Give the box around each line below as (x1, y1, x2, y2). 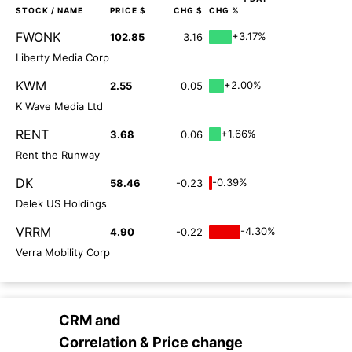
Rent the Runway (16, 148, 100, 162)
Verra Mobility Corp (16, 246, 110, 259)
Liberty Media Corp (16, 51, 109, 64)
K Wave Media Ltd (16, 100, 103, 113)
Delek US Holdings (16, 197, 107, 211)
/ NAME (49, 5, 83, 16)
